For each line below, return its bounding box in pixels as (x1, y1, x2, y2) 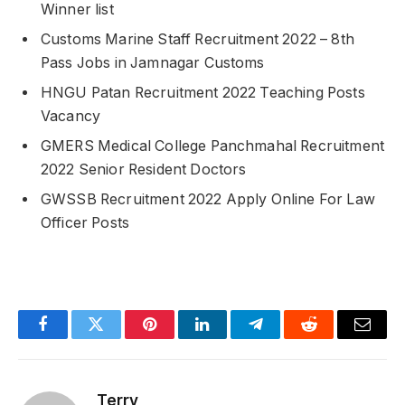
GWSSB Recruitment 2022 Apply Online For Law (41, 190, 375, 208)
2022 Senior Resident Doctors (41, 160, 247, 178)
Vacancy (41, 107, 101, 125)
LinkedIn (201, 329, 261, 346)
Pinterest (147, 329, 205, 346)
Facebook (41, 329, 105, 346)
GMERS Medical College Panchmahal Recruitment (41, 137, 385, 155)
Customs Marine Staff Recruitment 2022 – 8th (41, 30, 354, 48)
